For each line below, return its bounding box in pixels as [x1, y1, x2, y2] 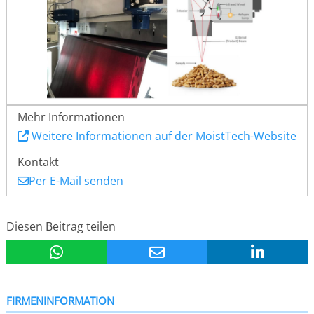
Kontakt [17, 154, 59, 170]
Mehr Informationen [17, 109, 125, 125]
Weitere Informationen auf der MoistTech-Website [31, 128, 296, 144]
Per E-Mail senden [28, 173, 123, 189]
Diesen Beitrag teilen [6, 219, 116, 234]
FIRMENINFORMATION [6, 294, 114, 308]
